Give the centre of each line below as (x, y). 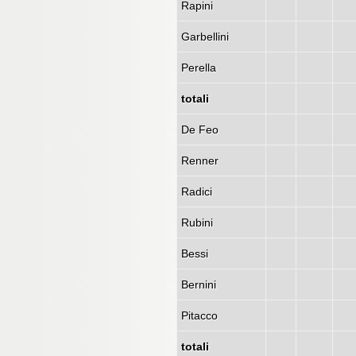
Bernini (199, 284)
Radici (197, 192)
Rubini (197, 222)
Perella (199, 68)
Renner (200, 161)
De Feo (200, 130)
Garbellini (205, 37)
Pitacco (199, 315)
